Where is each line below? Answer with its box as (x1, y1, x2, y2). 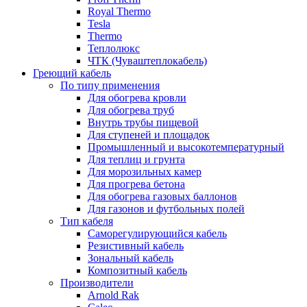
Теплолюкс (88, 42, 140, 54)
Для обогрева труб (88, 103, 174, 116)
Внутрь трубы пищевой (88, 116, 199, 128)
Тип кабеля (60, 214, 113, 227)
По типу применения (60, 79, 160, 91)
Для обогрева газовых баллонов (88, 190, 237, 202)
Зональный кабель (88, 251, 173, 264)
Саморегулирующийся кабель (88, 227, 227, 239)
